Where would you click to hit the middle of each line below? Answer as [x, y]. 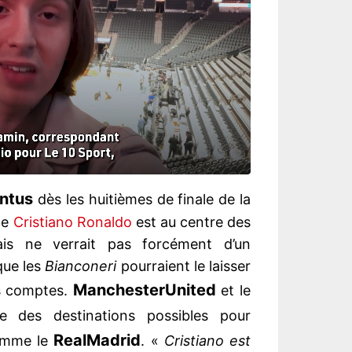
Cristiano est [207, 341]
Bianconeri [81, 266]
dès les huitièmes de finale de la [142, 200]
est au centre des [191, 222]
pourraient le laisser [184, 266]
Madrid [114, 341]
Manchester [119, 290]
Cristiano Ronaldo [72, 222]
